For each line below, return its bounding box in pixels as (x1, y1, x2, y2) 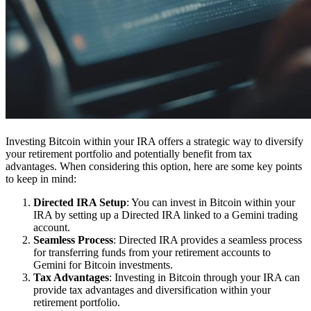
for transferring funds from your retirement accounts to (33, 246, 271, 258)
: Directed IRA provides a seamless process (113, 233, 302, 246)
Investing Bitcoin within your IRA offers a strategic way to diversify (6, 135, 303, 147)
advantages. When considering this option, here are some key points (6, 160, 302, 172)
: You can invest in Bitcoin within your (126, 196, 295, 208)
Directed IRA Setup (33, 196, 126, 208)
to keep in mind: (6, 172, 76, 185)
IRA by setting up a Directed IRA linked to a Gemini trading (33, 208, 298, 221)
